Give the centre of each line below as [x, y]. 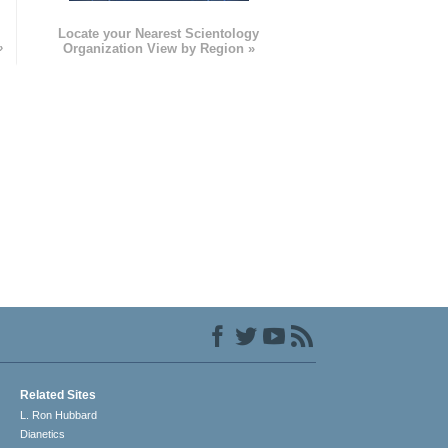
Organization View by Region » [158, 49]
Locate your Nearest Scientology [159, 34]
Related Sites [58, 395]
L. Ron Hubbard [59, 415]
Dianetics [43, 434]
